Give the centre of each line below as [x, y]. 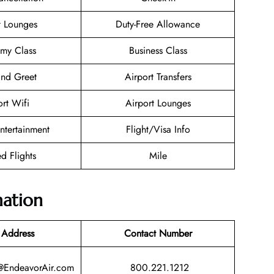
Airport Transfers [158, 77]
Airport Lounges [158, 103]
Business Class [158, 51]
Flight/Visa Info [158, 130]
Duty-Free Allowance [158, 24]
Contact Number [158, 233]
